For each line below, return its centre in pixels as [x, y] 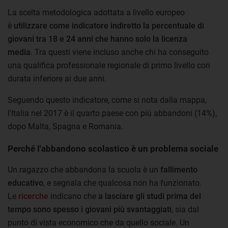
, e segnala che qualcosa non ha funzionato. [122, 183]
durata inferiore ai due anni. [57, 78]
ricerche [33, 196]
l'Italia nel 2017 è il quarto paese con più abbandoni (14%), [112, 113]
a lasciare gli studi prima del [149, 196]
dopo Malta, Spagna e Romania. [65, 126]
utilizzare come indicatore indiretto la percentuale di [109, 25]
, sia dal [185, 209]
